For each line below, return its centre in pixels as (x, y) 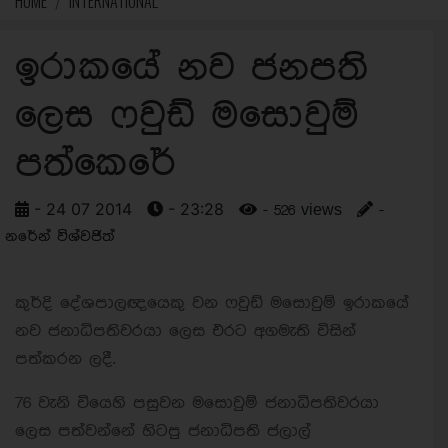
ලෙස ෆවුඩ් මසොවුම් (187, 116)
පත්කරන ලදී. (65, 359)
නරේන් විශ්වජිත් (60, 237)
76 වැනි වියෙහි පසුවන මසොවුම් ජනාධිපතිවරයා (197, 403)
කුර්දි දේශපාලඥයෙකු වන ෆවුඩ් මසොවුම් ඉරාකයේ (212, 303)
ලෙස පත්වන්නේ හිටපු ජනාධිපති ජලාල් (163, 431)
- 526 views (299, 211)
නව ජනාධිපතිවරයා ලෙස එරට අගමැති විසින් (185, 331)
